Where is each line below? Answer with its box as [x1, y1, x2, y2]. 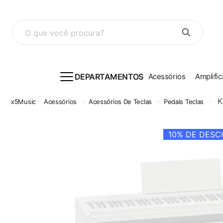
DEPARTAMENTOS [74, 71, 143, 82]
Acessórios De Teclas [88, 97, 152, 106]
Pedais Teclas [163, 97, 204, 106]
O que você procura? [11, 18, 91, 29]
